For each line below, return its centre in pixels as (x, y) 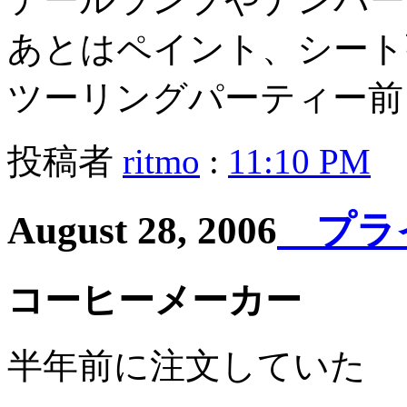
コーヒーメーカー (154, 300)
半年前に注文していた (187, 366)
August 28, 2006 (142, 230)
